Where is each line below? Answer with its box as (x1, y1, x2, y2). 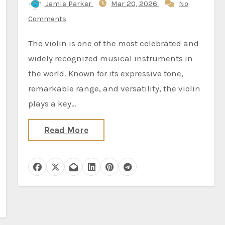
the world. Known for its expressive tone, (28, 68, 183, 78)
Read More (44, 125, 88, 135)
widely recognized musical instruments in (28, 53, 193, 63)
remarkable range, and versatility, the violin (28, 83, 200, 93)
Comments (28, 14, 66, 23)
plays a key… (28, 98, 76, 108)
